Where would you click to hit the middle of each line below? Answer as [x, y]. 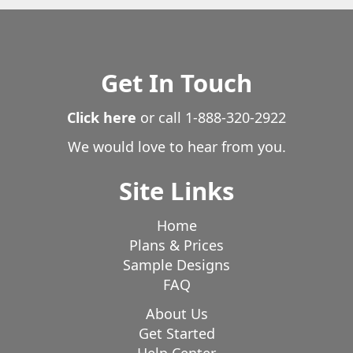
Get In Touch [176, 83]
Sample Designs [176, 264]
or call [161, 117]
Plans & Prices [176, 245]
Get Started [176, 334]
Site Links [176, 191]
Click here [102, 117]
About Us [176, 314]
